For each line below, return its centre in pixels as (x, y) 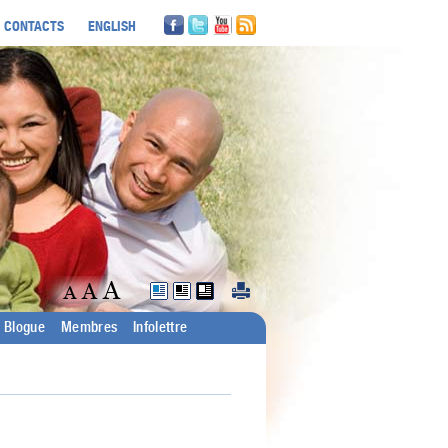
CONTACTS (34, 25)
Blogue (24, 328)
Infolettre (160, 328)
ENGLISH (112, 25)
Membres (89, 328)
